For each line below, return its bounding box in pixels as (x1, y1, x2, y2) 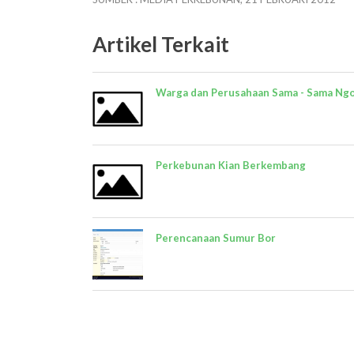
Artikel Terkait (92, 32, 229, 57)
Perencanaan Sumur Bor (156, 232, 276, 244)
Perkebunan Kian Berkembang (156, 159, 306, 171)
